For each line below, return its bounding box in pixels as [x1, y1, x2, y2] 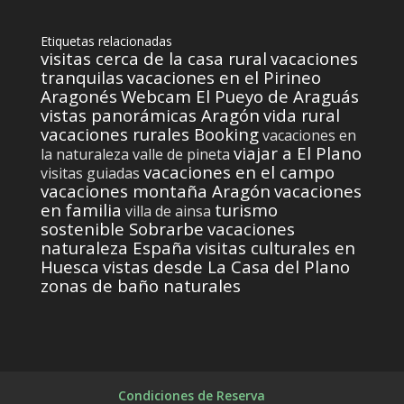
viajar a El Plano [233, 141, 362, 164]
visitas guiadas [40, 162, 140, 183]
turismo [214, 197, 278, 221]
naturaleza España [40, 235, 192, 259]
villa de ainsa [124, 200, 211, 221]
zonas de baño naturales [40, 273, 241, 297]
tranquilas [40, 65, 124, 88]
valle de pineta [132, 143, 230, 164]
